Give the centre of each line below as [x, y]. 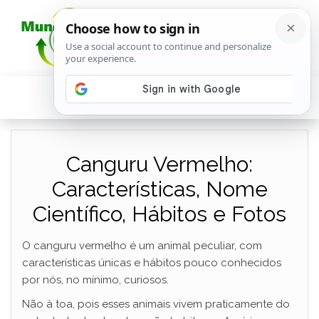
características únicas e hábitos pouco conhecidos [152, 263]
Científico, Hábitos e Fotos [159, 214]
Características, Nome [159, 189]
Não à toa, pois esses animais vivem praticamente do [156, 304]
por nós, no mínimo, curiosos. [95, 280]
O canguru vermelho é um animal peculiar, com [142, 246]
